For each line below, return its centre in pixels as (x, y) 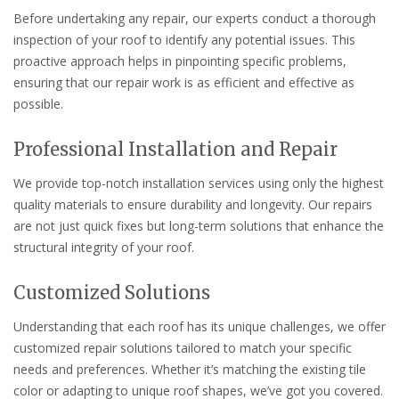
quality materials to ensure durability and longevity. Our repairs (193, 204)
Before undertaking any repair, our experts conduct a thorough (195, 18)
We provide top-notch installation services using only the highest (199, 183)
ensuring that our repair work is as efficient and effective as (184, 82)
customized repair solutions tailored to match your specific (183, 347)
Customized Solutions (112, 292)
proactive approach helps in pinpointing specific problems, (180, 61)
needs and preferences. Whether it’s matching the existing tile (190, 369)
